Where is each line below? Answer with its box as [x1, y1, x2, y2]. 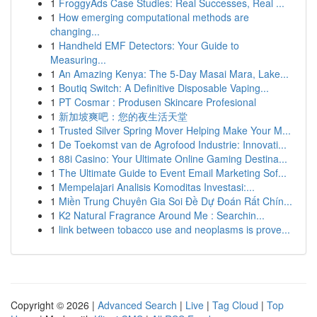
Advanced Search [98, 298, 177, 312]
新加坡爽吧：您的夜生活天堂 [59, 109, 188, 123]
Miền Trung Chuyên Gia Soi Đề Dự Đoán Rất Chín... [59, 194, 292, 208]
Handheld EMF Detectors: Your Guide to [59, 38, 239, 52]
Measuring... [50, 52, 106, 67]
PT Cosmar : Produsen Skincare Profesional [59, 95, 256, 109]
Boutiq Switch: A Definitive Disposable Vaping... [59, 81, 269, 95]
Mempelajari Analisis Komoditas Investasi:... [59, 180, 255, 194]
